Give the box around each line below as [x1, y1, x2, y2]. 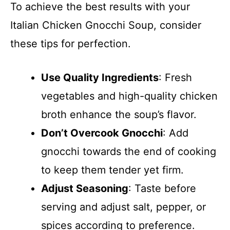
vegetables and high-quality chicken [41, 90, 218, 102]
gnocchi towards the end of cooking [41, 145, 216, 158]
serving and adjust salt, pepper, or [41, 201, 206, 213]
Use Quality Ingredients [41, 71, 159, 84]
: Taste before [128, 182, 196, 195]
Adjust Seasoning [41, 182, 128, 195]
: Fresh [159, 71, 192, 84]
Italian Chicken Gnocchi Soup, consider [10, 19, 201, 31]
